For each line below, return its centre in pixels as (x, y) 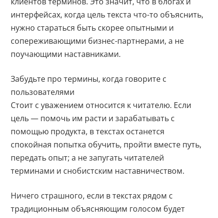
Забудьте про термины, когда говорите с (89, 79)
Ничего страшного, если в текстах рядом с (92, 195)
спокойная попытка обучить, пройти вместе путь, (106, 144)
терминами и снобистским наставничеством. (98, 171)
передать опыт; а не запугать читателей (88, 157)
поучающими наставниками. (66, 54)
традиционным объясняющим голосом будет (98, 209)
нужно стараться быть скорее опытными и (92, 27)
